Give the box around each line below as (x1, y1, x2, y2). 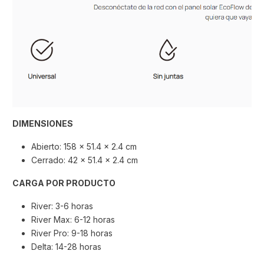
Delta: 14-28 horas (31, 241, 101, 252)
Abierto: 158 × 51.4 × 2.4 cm (31, 141, 137, 152)
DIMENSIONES (12, 118, 73, 129)
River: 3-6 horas (31, 200, 93, 211)
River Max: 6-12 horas (31, 214, 115, 225)
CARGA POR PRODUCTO (12, 177, 115, 188)
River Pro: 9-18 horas (31, 227, 113, 238)
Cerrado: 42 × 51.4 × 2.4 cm (31, 155, 138, 166)
